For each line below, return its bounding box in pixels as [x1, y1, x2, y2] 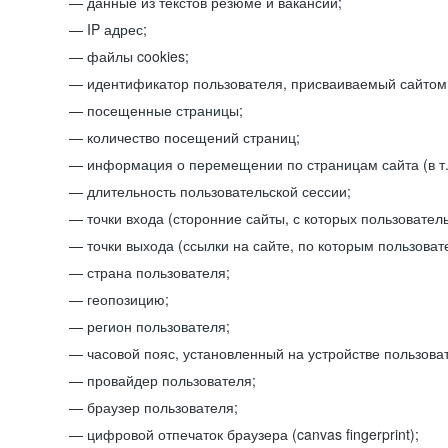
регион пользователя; [87, 316, 230, 336]
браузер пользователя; [87, 397, 238, 417]
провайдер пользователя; [87, 370, 256, 390]
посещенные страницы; [87, 100, 243, 120]
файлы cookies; [87, 46, 189, 66]
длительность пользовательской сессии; [87, 181, 351, 201]
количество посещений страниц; [87, 127, 300, 147]
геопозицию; [87, 289, 169, 309]
